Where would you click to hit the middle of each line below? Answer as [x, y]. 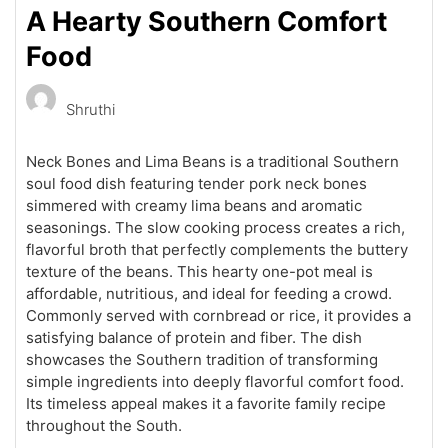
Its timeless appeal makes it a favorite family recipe [206, 404]
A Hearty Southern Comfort [206, 22]
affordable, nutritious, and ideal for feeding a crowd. [209, 294]
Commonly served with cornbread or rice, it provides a [218, 316]
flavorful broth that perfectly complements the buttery [217, 250]
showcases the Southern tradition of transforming [202, 360]
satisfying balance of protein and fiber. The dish [194, 338]
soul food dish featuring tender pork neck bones [196, 184]
